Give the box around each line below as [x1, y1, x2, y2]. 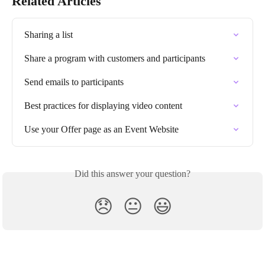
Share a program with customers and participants [24, 53, 205, 63]
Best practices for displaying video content [24, 101, 182, 111]
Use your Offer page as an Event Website [24, 124, 179, 134]
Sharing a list [24, 30, 73, 40]
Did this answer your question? [75, 169, 190, 179]
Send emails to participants [24, 77, 124, 87]
